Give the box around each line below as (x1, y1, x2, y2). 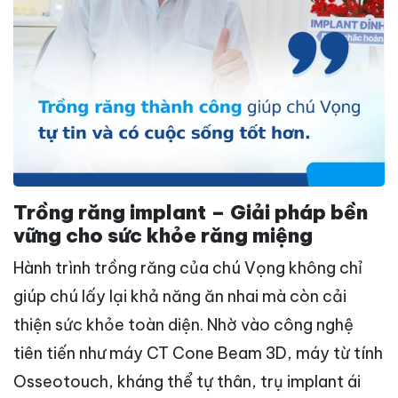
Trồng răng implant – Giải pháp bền (13, 199, 368, 225)
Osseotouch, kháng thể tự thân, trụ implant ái (13, 370, 361, 392)
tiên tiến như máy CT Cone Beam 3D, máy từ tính (13, 342, 383, 363)
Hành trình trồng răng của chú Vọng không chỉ (13, 257, 362, 278)
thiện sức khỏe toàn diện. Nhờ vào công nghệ (13, 314, 354, 335)
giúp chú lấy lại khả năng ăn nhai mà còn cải (13, 285, 346, 306)
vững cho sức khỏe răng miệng (13, 222, 313, 248)
